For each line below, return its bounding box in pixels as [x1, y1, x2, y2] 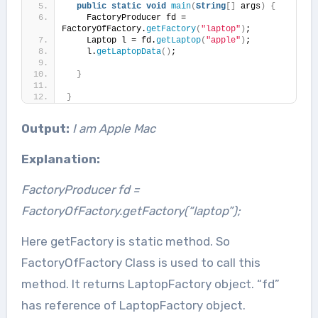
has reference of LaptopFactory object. [21, 297, 246, 312]
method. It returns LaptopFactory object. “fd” [21, 276, 280, 291]
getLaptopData [96, 46, 161, 57]
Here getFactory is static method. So [21, 234, 230, 248]
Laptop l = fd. [66, 35, 156, 45]
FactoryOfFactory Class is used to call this [21, 255, 261, 270]
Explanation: [21, 151, 103, 166]
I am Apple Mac [72, 121, 155, 136]
